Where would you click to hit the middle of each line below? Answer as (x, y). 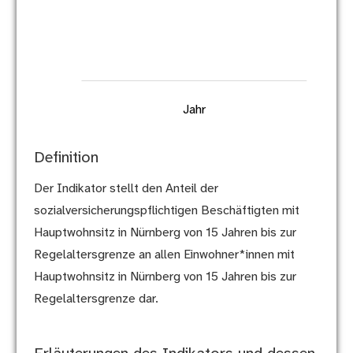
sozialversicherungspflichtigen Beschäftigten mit (166, 211)
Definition (66, 158)
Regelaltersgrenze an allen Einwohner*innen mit (164, 255)
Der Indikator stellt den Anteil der (126, 189)
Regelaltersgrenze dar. (96, 299)
